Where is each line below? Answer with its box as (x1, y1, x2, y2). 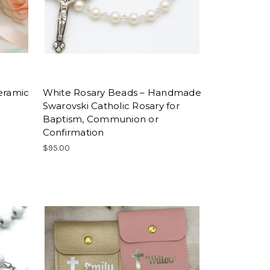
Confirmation (42, 127, 104, 139)
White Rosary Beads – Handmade (42, 87, 201, 99)
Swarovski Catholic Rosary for (42, 100, 180, 112)
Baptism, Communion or (42, 113, 159, 125)
